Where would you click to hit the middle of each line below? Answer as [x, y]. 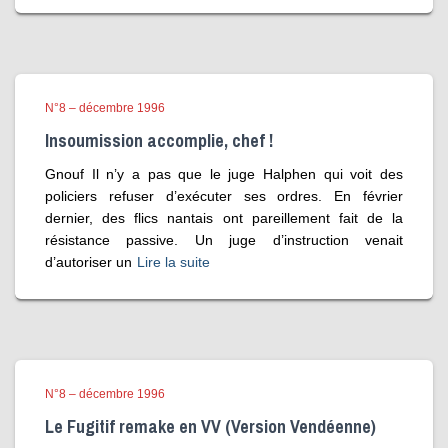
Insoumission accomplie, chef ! [159, 141]
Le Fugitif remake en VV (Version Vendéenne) [210, 426]
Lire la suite [173, 262]
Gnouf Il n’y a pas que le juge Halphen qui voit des [224, 174]
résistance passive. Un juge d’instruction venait [224, 240]
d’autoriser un [88, 262]
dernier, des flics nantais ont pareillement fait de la [224, 218]
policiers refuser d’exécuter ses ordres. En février [224, 196]
